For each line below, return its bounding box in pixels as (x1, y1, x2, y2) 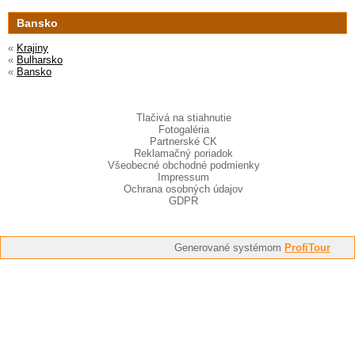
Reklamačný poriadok (134, 147, 233, 160)
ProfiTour (284, 242, 330, 254)
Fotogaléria (158, 124, 209, 136)
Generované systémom (174, 242, 284, 254)
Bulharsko (17, 54, 63, 67)
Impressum (158, 171, 209, 184)
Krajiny (17, 42, 48, 55)
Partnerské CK (150, 136, 217, 148)
